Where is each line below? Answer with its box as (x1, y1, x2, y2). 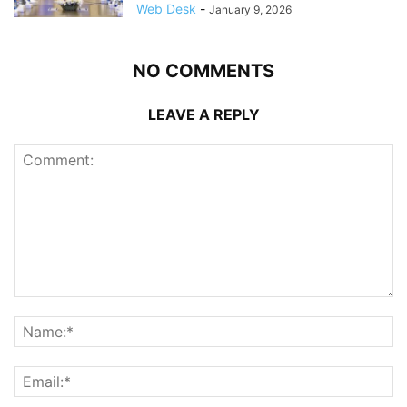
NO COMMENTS (133, 60, 274, 83)
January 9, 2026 (209, 3, 292, 17)
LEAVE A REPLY (147, 105, 260, 124)
